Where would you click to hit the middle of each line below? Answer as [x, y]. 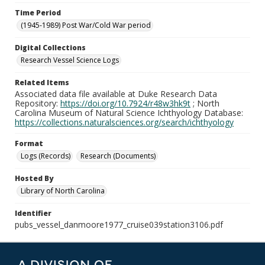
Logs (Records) [46, 156]
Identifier [33, 213]
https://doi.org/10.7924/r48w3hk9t [125, 103]
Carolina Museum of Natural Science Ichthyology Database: [129, 113]
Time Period [38, 13]
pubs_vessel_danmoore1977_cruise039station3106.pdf [119, 224]
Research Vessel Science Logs [70, 60]
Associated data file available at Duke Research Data [116, 94]
